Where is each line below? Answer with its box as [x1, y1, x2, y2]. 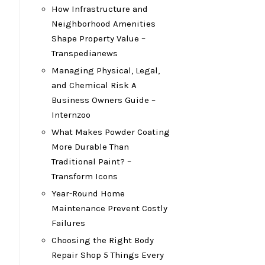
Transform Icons [51, 171, 118, 182]
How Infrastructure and [51, 4, 148, 14]
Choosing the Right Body [51, 235, 154, 245]
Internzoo [51, 109, 91, 120]
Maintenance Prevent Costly [51, 203, 167, 214]
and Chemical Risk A [51, 80, 137, 91]
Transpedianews [51, 48, 118, 59]
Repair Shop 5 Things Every [51, 250, 164, 260]
